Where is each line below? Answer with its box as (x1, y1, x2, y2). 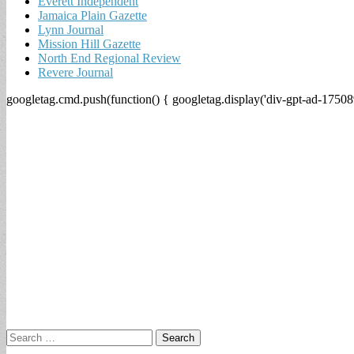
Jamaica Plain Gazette (38, 8, 147, 22)
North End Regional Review (38, 51, 181, 65)
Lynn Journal (38, 22, 104, 36)
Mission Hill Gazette (38, 36, 141, 51)
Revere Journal (38, 65, 113, 79)
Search (6, 328, 40, 342)
